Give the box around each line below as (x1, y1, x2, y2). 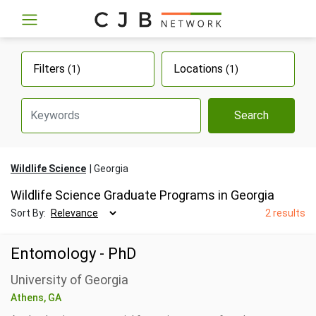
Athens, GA (11, 291, 61, 303)
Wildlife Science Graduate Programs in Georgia (11, 187, 274, 202)
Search (234, 108, 269, 122)
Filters (33, 61, 68, 75)
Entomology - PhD (11, 244, 136, 262)
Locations (174, 61, 226, 75)
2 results (265, 207, 305, 219)
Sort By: (11, 207, 48, 219)
